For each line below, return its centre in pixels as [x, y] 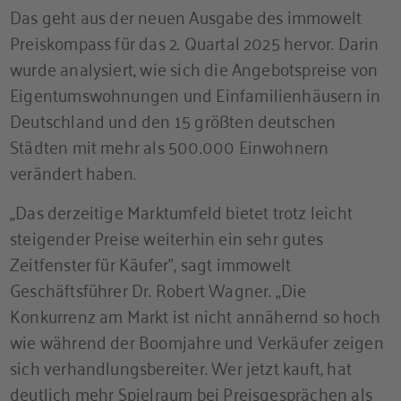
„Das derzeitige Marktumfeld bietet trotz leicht [181, 210]
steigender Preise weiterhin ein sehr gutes [166, 236]
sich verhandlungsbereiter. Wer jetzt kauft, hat [181, 366]
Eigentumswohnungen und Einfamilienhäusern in [196, 93]
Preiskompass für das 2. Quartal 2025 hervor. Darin [195, 41]
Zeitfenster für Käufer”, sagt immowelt [151, 262]
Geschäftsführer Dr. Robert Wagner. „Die [158, 288]
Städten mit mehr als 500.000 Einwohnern [170, 145]
